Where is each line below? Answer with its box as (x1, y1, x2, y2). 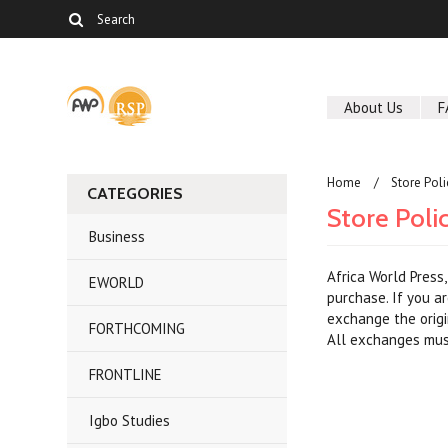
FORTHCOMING (89, 319, 186, 338)
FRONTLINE (89, 365, 163, 384)
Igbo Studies (89, 411, 171, 430)
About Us (344, 98, 404, 117)
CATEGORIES (87, 184, 184, 203)
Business (89, 227, 146, 246)
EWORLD (89, 273, 145, 292)
